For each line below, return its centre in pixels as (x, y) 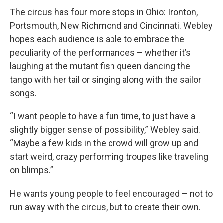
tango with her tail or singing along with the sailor (106, 80)
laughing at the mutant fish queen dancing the (100, 66)
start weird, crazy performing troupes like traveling (109, 157)
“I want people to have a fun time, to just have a (103, 116)
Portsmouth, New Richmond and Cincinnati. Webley (111, 26)
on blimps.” (32, 170)
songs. (23, 93)
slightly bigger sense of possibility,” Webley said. (105, 130)
